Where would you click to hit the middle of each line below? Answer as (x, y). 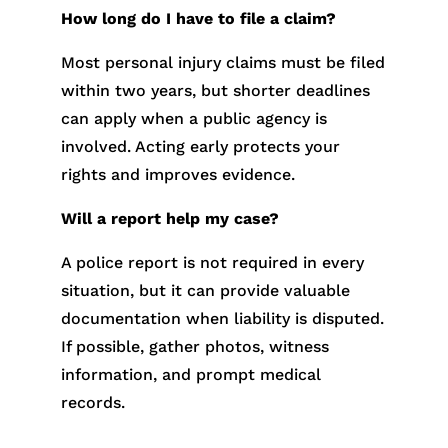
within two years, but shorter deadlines (215, 91)
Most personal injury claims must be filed (222, 63)
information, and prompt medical (190, 375)
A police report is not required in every (212, 263)
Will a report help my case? (169, 219)
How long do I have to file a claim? (198, 19)
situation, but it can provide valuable (205, 291)
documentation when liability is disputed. (222, 319)
